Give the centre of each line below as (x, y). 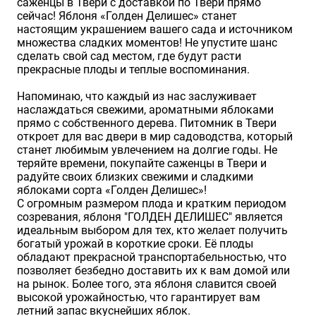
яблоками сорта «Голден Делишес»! (112, 190)
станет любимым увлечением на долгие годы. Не (147, 150)
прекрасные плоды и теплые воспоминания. (133, 70)
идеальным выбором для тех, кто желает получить (152, 231)
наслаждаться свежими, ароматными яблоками (145, 110)
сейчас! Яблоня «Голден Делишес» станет (127, 16)
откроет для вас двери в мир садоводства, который (155, 137)
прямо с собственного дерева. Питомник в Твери (147, 123)
